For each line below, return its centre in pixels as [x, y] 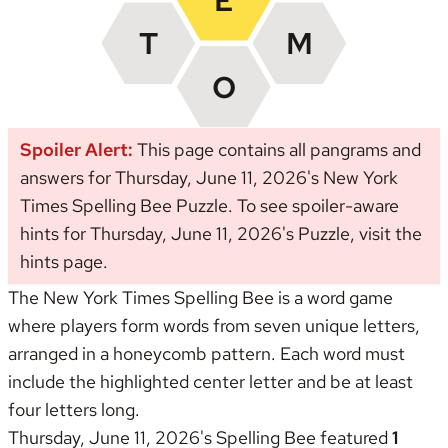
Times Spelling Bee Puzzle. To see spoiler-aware [209, 205]
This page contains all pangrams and [277, 149]
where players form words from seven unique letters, [214, 325]
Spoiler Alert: [76, 149]
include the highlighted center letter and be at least [210, 381]
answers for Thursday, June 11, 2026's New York [209, 177]
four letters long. [74, 409]
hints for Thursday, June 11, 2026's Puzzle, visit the [221, 233]
